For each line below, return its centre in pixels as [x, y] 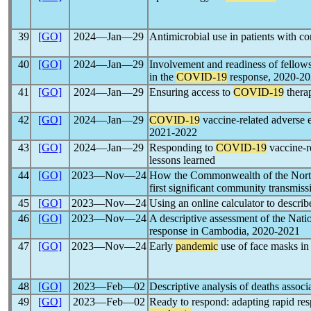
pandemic [197, 246]
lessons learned [182, 160]
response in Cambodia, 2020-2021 [225, 231]
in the [163, 77]
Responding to [183, 148]
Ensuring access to [191, 92]
